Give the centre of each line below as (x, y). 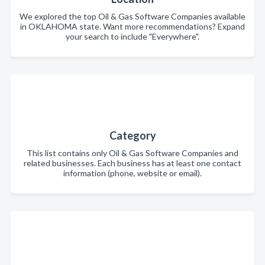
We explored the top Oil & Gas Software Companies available (132, 16)
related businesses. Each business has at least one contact (132, 163)
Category (132, 135)
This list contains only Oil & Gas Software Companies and (132, 153)
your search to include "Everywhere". (132, 36)
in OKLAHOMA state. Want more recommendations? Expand (132, 26)
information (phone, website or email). (132, 173)
